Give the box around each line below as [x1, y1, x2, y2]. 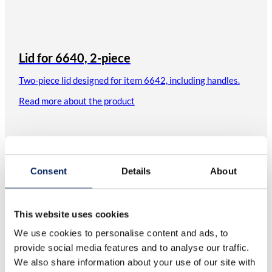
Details [121, 165, 151, 176]
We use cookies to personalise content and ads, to [14, 228, 228, 239]
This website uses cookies [14, 208, 129, 219]
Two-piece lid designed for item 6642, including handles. [18, 75, 240, 86]
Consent [30, 165, 67, 176]
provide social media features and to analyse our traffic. [14, 242, 250, 253]
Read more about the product [18, 95, 135, 106]
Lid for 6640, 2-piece [18, 50, 131, 66]
